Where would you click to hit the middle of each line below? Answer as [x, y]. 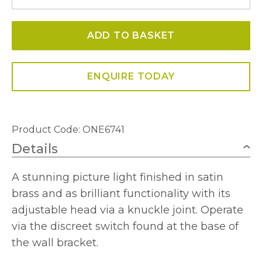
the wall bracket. [55, 243]
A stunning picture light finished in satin [118, 177]
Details [35, 149]
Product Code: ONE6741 [68, 130]
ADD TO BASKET [131, 35]
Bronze [28, 53]
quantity [31, 69]
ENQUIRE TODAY [131, 76]
